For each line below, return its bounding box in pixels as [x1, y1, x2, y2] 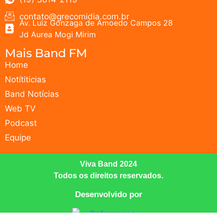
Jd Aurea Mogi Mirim [19, 29, 96, 39]
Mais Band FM [5, 46, 87, 60]
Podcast [5, 118, 37, 128]
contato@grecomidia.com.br [19, 12, 129, 22]
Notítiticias [5, 74, 46, 84]
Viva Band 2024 [80, 159, 137, 168]
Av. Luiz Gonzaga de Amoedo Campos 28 [19, 17, 173, 28]
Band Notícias [5, 89, 59, 99]
